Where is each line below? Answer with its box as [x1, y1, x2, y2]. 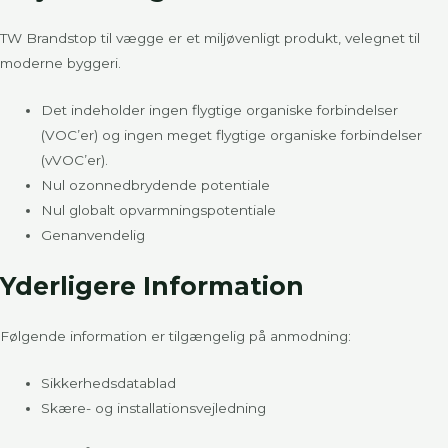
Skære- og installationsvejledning [41, 399, 267, 416]
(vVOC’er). [41, 152, 109, 169]
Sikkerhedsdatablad [41, 374, 177, 391]
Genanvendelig [41, 227, 146, 244]
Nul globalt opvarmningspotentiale [41, 202, 277, 219]
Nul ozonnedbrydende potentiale [41, 177, 271, 194]
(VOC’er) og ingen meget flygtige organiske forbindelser [41, 127, 423, 144]
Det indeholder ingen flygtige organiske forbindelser [41, 102, 399, 119]
